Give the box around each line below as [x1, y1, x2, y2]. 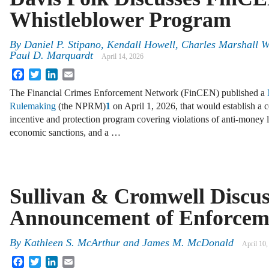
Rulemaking [10, 101, 56, 112]
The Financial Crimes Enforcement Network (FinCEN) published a [10, 88, 267, 98]
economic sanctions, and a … [10, 127, 121, 138]
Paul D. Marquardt [10, 49, 93, 62]
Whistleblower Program [10, 8, 231, 32]
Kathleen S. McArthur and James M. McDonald [24, 237, 234, 249]
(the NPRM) [56, 101, 106, 112]
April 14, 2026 [101, 52, 144, 61]
